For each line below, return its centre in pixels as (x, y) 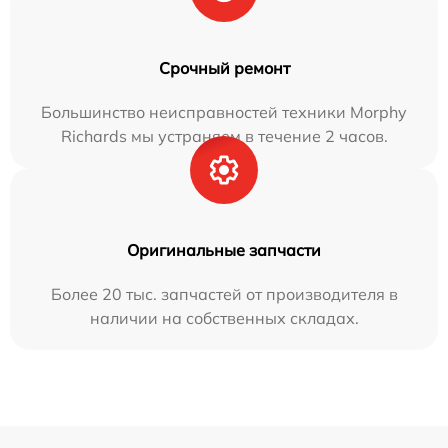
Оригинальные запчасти (224, 250)
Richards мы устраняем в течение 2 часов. (224, 136)
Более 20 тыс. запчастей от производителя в (224, 294)
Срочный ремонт (224, 68)
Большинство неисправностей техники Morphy (224, 112)
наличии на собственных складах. (224, 318)
